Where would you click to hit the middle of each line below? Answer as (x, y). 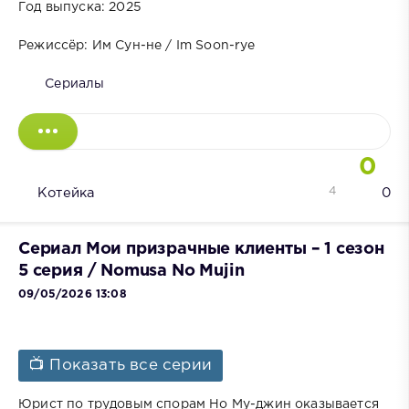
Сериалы (75, 84)
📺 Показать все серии (121, 366)
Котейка (66, 193)
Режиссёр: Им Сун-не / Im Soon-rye (137, 45)
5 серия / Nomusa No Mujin (131, 272)
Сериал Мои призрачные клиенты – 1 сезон (201, 250)
